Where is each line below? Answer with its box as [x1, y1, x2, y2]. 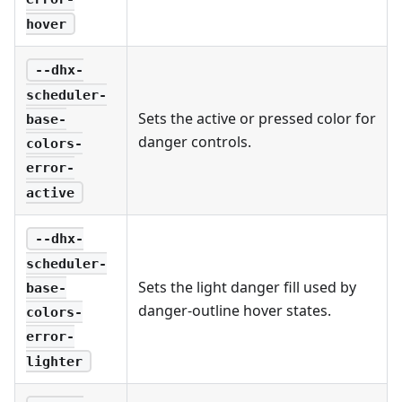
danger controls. [138, 131, 251, 152]
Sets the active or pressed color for [138, 108, 376, 128]
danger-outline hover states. [138, 300, 331, 320]
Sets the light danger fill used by [138, 276, 356, 297]
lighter [26, 353, 83, 370]
